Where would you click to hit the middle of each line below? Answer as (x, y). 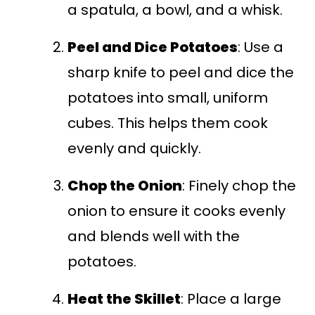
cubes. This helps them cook (168, 123)
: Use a (261, 47)
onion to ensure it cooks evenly (177, 211)
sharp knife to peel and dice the (181, 73)
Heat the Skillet (124, 299)
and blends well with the (154, 237)
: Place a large (231, 299)
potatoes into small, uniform (168, 98)
